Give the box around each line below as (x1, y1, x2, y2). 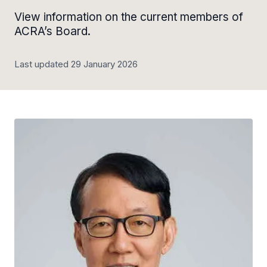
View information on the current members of (14, 10, 243, 24)
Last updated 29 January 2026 (14, 58, 138, 70)
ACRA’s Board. (14, 24, 91, 38)
